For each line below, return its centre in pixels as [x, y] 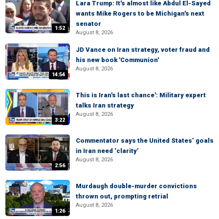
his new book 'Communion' [117, 60]
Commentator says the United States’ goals [145, 141]
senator [88, 24]
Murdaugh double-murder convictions [136, 186]
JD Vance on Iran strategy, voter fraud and [143, 50]
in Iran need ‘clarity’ [107, 151]
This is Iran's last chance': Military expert [141, 95]
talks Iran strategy [105, 105]
